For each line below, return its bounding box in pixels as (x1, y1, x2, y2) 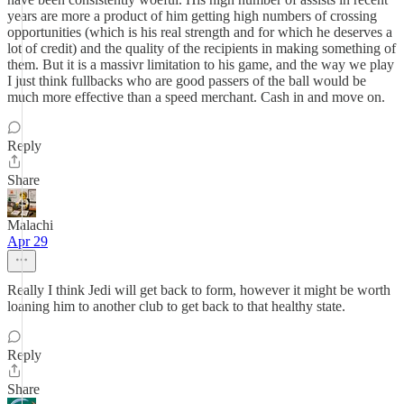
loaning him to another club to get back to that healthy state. (7, 298, 345, 314)
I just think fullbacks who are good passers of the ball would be (7, 73, 366, 88)
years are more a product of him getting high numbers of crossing (7, 8, 377, 23)
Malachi (7, 217, 53, 233)
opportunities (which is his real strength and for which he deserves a (7, 24, 392, 40)
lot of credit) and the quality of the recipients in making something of (7, 41, 396, 56)
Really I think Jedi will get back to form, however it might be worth (7, 282, 390, 298)
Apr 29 (7, 234, 48, 249)
